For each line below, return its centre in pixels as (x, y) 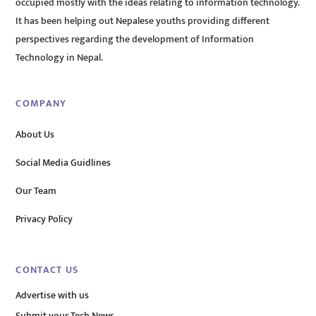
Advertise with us (53, 296)
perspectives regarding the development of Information (135, 40)
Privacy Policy (44, 219)
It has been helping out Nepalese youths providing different (143, 22)
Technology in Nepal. (60, 58)
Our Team (36, 191)
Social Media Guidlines (63, 163)
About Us (35, 134)
